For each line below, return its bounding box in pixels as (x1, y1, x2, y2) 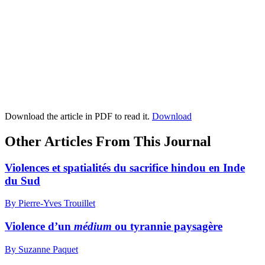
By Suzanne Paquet (5, 244, 78, 254)
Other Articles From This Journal (5, 133, 211, 149)
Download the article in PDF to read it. (5, 111, 152, 121)
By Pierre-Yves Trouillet (5, 198, 95, 209)
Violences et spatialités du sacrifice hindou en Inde (5, 161, 245, 174)
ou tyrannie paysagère (112, 219, 222, 232)
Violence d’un (5, 219, 74, 232)
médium (74, 219, 112, 232)
